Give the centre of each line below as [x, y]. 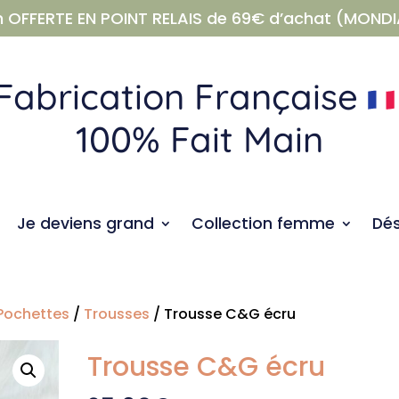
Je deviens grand [85, 224]
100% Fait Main [199, 139]
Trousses [117, 314]
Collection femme [263, 224]
